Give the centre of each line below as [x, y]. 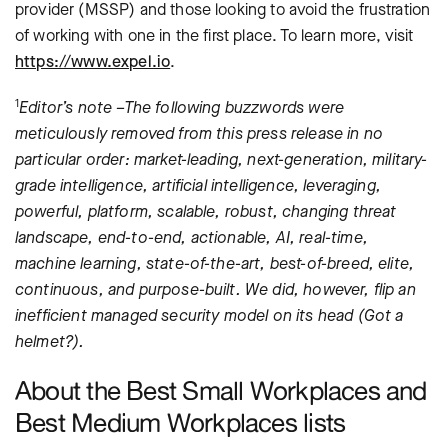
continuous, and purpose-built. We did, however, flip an [215, 289]
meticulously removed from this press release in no [199, 133]
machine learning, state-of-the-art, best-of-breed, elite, [215, 263]
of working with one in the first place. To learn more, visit [214, 35]
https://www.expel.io [93, 61]
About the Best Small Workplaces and [221, 390]
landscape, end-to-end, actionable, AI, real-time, [191, 237]
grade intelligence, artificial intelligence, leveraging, [198, 185]
